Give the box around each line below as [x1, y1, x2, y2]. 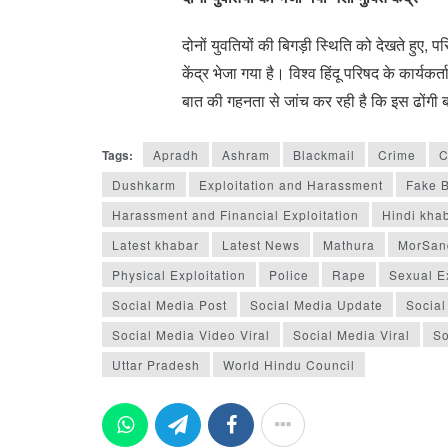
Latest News [222, 235, 300, 253]
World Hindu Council [223, 355, 355, 373]
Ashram [222, 145, 270, 163]
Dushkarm [112, 175, 176, 193]
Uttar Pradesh [112, 355, 200, 373]
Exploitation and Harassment [199, 175, 383, 193]
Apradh [153, 145, 199, 163]
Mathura [323, 235, 375, 253]
